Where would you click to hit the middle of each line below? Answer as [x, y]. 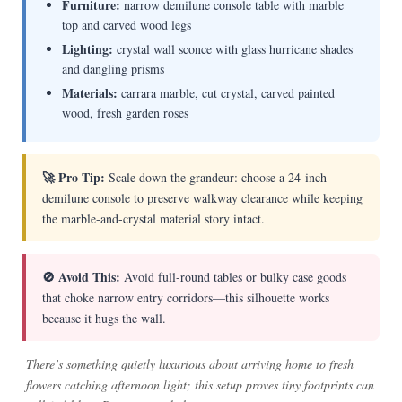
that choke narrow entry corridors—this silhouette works [185, 298]
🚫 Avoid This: [81, 277]
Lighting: [87, 49]
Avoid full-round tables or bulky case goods [233, 277]
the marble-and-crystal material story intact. [153, 219]
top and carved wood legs [126, 25]
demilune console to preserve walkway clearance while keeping [202, 198]
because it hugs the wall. [104, 319]
